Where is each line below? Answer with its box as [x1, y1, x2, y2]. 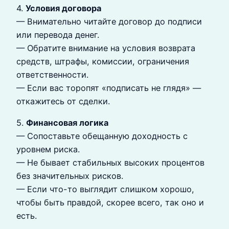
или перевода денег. [16, 29, 99, 40]
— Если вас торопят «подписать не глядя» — [16, 82, 201, 93]
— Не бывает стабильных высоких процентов [16, 157, 204, 168]
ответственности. [16, 69, 88, 80]
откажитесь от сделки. [16, 96, 110, 106]
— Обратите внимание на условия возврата [16, 42, 195, 53]
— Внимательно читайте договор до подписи [16, 16, 202, 27]
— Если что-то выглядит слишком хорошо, [16, 184, 194, 194]
